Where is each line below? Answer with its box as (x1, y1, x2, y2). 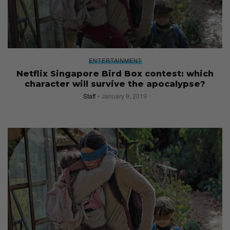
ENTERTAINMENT (89, 55, 142, 64)
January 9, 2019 (102, 91, 147, 100)
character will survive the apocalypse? (25, 79, 205, 89)
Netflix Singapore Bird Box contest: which (16, 68, 214, 79)
